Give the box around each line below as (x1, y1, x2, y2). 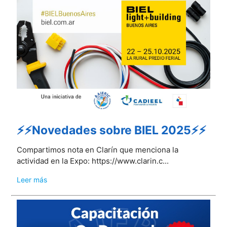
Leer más (16, 175, 47, 184)
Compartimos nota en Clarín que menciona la (16, 144, 178, 155)
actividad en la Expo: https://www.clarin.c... (16, 156, 169, 166)
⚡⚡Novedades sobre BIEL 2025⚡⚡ (16, 123, 206, 137)
